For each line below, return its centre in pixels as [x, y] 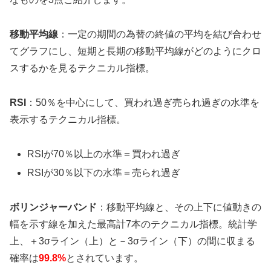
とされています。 [105, 258]
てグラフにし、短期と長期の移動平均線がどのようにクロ [135, 51]
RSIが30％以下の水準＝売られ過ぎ [104, 172]
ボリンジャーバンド [53, 207]
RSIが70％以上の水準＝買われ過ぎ [104, 154]
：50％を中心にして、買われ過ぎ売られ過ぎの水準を [143, 102]
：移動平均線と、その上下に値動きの [179, 207]
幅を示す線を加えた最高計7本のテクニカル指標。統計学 [133, 224]
